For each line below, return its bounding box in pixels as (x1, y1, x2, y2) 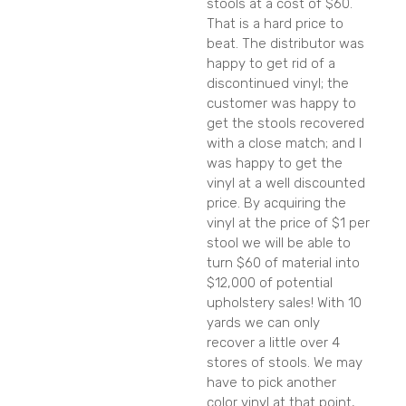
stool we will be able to (207, 235, 351, 252)
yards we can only (207, 314, 320, 332)
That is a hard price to (207, 15, 343, 33)
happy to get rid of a (207, 55, 335, 72)
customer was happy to (207, 95, 356, 112)
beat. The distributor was (207, 35, 364, 53)
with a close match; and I (207, 135, 362, 152)
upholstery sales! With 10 (207, 295, 362, 312)
